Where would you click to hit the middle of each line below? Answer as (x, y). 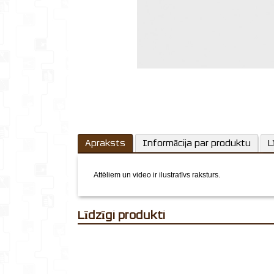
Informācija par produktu (197, 143)
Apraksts (105, 143)
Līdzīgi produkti (125, 215)
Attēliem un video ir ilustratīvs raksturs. (157, 175)
